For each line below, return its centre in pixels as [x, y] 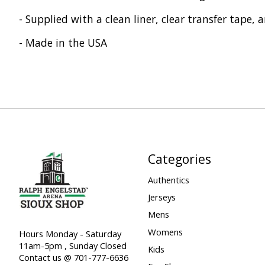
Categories [179, 159]
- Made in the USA [63, 43]
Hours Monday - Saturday [70, 234]
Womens [165, 232]
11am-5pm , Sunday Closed [73, 246]
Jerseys [161, 197]
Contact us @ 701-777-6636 [74, 258]
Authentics [168, 180]
